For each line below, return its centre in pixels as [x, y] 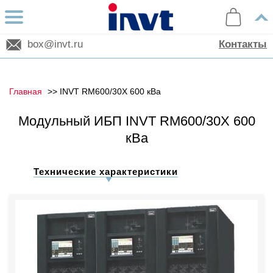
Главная [26, 91]
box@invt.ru [55, 44]
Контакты [243, 44]
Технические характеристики [106, 172]
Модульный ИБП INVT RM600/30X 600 [136, 121]
